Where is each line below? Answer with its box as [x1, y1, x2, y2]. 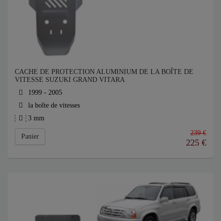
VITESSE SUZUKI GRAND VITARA [15, 75, 125, 83]
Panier [21, 132, 39, 140]
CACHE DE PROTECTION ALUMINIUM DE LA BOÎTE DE [15, 68, 193, 75]
